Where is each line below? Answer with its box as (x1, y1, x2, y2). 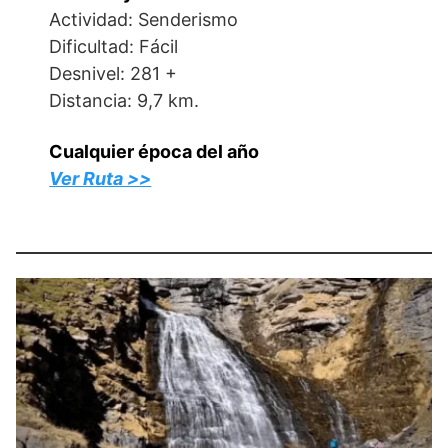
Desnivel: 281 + (49, 63, 178, 84)
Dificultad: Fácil (49, 36, 179, 57)
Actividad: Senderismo (49, 9, 239, 30)
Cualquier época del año (49, 141, 260, 162)
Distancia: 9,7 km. (49, 90, 200, 111)
